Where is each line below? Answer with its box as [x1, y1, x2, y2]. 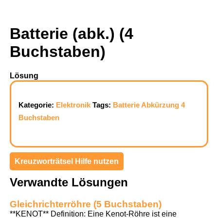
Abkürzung [141, 100, 179, 109]
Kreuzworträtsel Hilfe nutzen [15, 157, 119, 165]
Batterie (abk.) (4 [10, 25, 133, 43]
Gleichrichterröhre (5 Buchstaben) [10, 199, 162, 209]
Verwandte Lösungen [10, 175, 128, 189]
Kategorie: [18, 100, 56, 109]
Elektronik [56, 100, 91, 109]
